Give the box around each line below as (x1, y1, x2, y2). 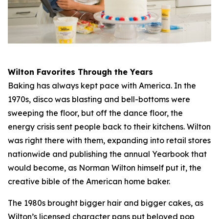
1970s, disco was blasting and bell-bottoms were (8, 94, 190, 105)
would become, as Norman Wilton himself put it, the (8, 163, 201, 173)
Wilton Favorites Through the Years (8, 67, 153, 77)
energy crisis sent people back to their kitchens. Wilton (8, 122, 211, 132)
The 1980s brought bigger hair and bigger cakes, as (8, 198, 203, 208)
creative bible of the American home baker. (8, 176, 170, 187)
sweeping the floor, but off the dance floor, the (8, 108, 183, 118)
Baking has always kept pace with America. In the (8, 81, 196, 91)
